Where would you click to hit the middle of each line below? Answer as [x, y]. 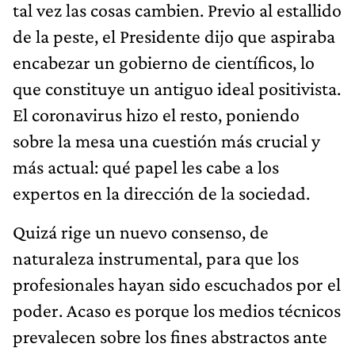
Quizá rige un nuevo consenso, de [141, 231]
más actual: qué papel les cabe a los [146, 166]
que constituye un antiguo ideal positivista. [177, 88]
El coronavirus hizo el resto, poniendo [156, 114]
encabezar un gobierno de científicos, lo [164, 62]
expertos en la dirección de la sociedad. [161, 193]
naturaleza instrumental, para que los [156, 258]
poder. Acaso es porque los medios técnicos [177, 310]
